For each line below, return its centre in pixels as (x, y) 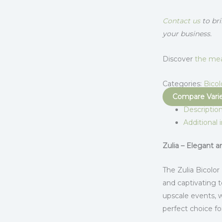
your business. (187, 34)
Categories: (183, 84)
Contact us (181, 21)
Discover (178, 59)
